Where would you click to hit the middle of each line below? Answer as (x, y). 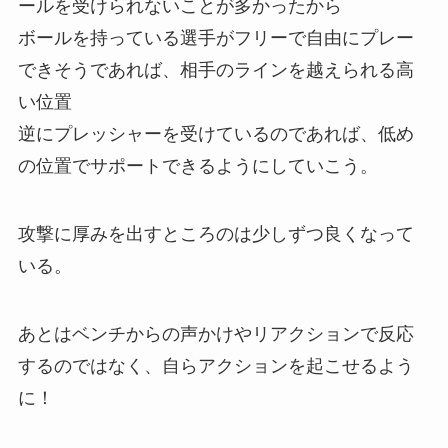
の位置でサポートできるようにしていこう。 (197, 165)
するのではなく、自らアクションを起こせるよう (215, 365)
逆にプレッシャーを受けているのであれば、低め (215, 133)
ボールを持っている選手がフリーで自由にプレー (215, 37)
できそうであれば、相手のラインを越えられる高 (215, 69)
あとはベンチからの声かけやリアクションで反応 (215, 333)
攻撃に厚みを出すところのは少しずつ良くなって (215, 233)
